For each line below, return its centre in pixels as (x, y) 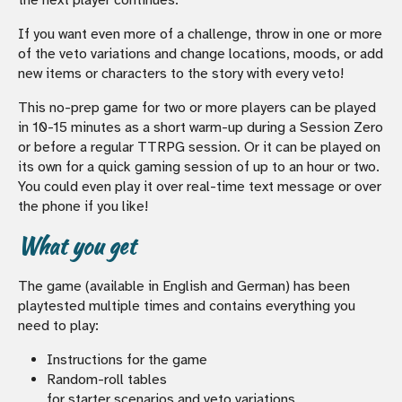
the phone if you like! (83, 206)
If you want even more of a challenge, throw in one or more (200, 34)
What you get (77, 246)
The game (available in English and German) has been (184, 286)
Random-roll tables (107, 379)
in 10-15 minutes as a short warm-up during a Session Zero (201, 127)
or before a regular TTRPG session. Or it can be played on (199, 147)
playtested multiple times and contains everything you (187, 306)
